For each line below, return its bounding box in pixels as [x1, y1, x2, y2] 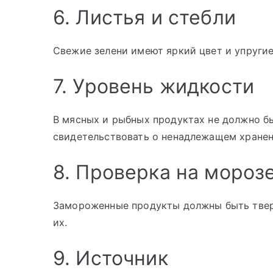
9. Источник [53, 246, 168, 271]
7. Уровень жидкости [53, 74, 255, 99]
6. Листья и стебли [53, 5, 236, 30]
